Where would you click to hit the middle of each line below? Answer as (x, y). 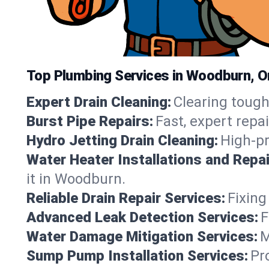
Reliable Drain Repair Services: (126, 198)
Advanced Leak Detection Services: (142, 217)
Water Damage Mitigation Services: (142, 236)
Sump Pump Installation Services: (137, 255)
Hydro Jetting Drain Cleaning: (122, 140)
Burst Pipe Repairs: (90, 121)
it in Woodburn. (76, 179)
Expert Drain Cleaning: (99, 102)
